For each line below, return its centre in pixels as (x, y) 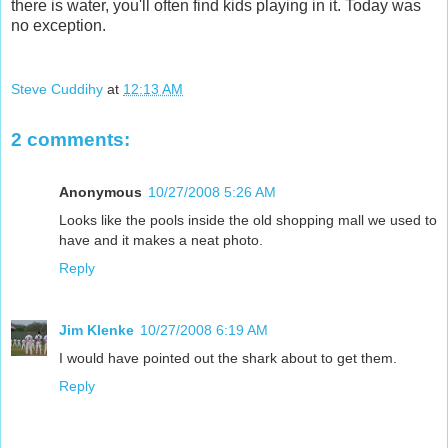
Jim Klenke (96, 329)
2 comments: (70, 140)
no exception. (58, 26)
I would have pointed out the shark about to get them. (228, 357)
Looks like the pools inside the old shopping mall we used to (248, 219)
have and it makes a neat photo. (161, 239)
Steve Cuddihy (57, 88)
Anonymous (100, 191)
